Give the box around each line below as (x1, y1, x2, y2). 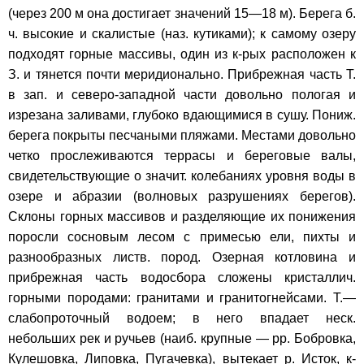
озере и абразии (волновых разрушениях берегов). (8, 188, 356, 203)
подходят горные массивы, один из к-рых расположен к (8, 46, 356, 61)
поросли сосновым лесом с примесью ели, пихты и (8, 229, 356, 244)
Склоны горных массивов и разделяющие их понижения (8, 209, 356, 223)
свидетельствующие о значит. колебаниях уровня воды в (8, 168, 356, 183)
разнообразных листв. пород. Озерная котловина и (8, 249, 356, 264)
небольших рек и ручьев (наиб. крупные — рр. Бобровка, (8, 331, 356, 345)
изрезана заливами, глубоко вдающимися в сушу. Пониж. (8, 107, 356, 122)
